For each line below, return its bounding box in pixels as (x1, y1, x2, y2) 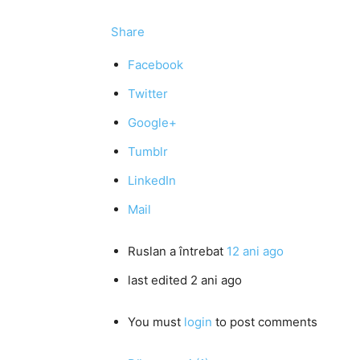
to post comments (212, 314, 317, 329)
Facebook (128, 57, 183, 72)
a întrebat (166, 243, 227, 259)
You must (128, 314, 184, 329)
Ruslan (128, 243, 166, 259)
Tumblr (128, 144, 168, 159)
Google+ (128, 115, 177, 130)
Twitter (128, 86, 168, 101)
